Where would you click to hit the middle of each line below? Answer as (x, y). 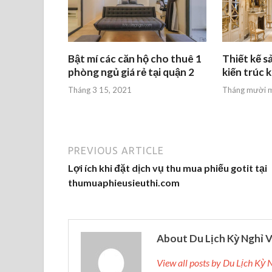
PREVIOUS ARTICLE (116, 150)
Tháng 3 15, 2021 (100, 90)
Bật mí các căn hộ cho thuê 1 (135, 59)
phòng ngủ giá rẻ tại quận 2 (131, 72)
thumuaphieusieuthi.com (124, 182)
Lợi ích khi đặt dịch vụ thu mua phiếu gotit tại (168, 168)
